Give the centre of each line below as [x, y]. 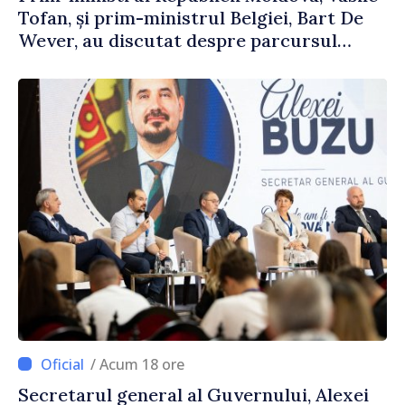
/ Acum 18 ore [142, 364]
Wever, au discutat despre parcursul [178, 40]
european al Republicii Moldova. [156, 62]
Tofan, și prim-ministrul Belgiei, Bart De [191, 17]
